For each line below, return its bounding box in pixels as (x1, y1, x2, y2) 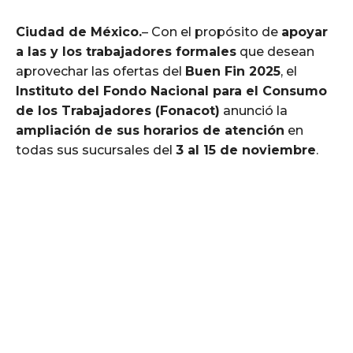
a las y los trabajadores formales (16, 43, 236, 59)
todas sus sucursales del (16, 142, 176, 158)
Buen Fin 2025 (185, 63, 281, 79)
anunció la (220, 102, 288, 118)
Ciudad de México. (16, 24, 142, 39)
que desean (236, 43, 314, 59)
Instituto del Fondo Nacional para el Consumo (16, 83, 327, 98)
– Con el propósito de (142, 24, 281, 39)
